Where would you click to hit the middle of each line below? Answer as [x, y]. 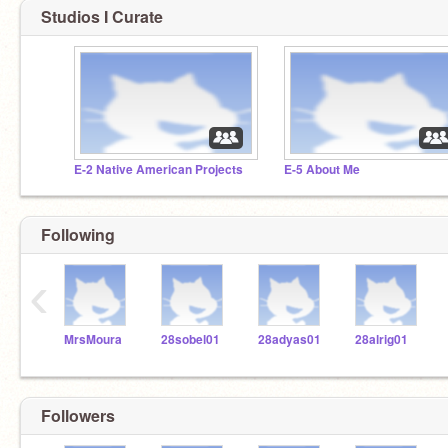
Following [78, 234]
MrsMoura [93, 339]
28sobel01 [190, 339]
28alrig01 [381, 339]
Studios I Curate [102, 16]
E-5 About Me [322, 169]
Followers [78, 415]
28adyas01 [289, 339]
